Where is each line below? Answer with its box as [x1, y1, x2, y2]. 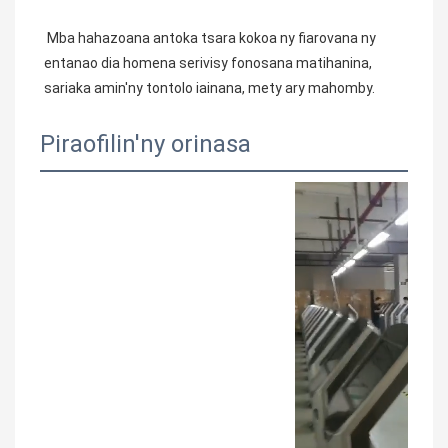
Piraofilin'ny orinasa [40, 130, 251, 159]
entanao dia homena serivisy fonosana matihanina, [44, 55, 372, 72]
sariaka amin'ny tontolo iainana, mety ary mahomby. [44, 80, 375, 97]
